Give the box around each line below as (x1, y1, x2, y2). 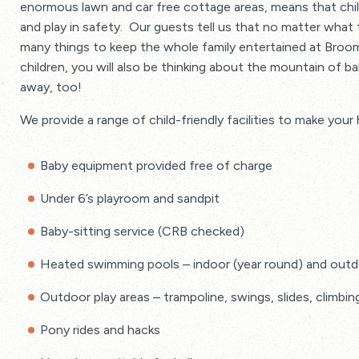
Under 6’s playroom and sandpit (40, 191, 220, 206)
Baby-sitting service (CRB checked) (40, 224, 244, 239)
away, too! (20, 79, 82, 95)
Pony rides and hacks (40, 322, 160, 337)
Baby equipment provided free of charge (40, 158, 272, 173)
